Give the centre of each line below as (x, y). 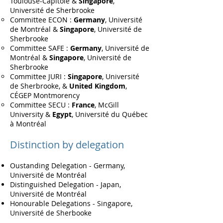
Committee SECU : (41, 105)
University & (31, 114)
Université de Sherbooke (51, 213)
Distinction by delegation (67, 145)
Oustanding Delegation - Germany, (67, 166)
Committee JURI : (39, 76)
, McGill (107, 105)
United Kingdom (97, 86)
